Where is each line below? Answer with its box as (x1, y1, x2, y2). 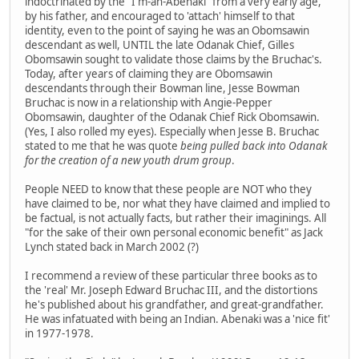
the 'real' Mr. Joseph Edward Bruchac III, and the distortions (25, 282, 317, 297)
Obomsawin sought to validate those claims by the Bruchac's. (25, 51, 322, 67)
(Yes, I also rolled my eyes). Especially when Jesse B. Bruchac (25, 123, 319, 139)
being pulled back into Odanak (180, 138, 328, 153)
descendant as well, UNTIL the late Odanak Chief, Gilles (25, 37, 294, 52)
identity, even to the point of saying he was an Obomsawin (25, 22, 309, 38)
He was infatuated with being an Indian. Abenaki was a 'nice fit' (25, 311, 330, 326)
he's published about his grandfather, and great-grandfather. (25, 296, 324, 312)
